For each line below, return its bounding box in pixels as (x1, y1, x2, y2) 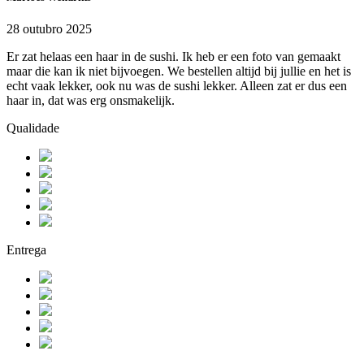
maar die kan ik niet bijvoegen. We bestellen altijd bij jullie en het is (6, 63, 351, 78)
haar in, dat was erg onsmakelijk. (6, 93, 175, 107)
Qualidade (6, 120, 59, 135)
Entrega (6, 242, 46, 257)
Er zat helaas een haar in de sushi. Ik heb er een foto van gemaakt (6, 49, 340, 63)
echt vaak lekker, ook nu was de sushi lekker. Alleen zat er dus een (6, 78, 347, 93)
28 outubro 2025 (6, 21, 92, 36)
